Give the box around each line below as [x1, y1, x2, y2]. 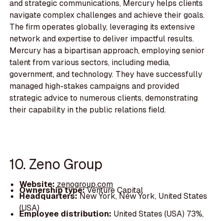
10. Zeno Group [9, 154, 103, 173]
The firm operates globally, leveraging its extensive [9, 22, 195, 33]
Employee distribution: [19, 209, 113, 220]
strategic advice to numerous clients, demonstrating [9, 93, 198, 104]
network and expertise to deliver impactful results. [9, 34, 194, 44]
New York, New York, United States [79, 191, 207, 202]
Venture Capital [86, 185, 143, 196]
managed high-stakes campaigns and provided [9, 81, 180, 92]
